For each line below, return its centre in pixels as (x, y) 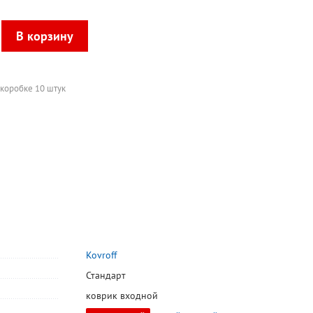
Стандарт (105, 276)
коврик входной (122, 296)
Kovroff (101, 255)
